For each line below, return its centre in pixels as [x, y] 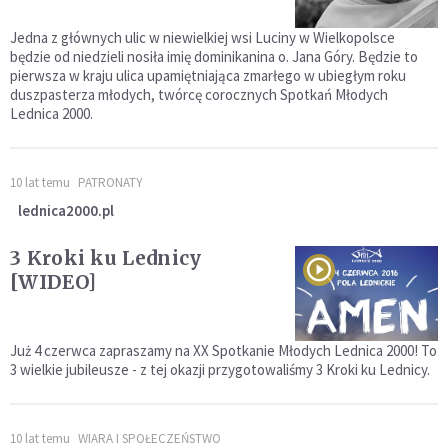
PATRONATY [110, 183]
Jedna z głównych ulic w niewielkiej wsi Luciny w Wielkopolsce [202, 38]
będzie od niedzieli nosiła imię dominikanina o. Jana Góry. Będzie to [214, 57]
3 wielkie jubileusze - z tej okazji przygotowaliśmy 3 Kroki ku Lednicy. [220, 370]
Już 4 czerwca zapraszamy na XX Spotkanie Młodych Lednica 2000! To [223, 351]
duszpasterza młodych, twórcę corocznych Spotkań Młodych [199, 95]
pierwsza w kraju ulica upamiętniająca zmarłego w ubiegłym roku [208, 76]
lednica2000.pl [66, 211]
